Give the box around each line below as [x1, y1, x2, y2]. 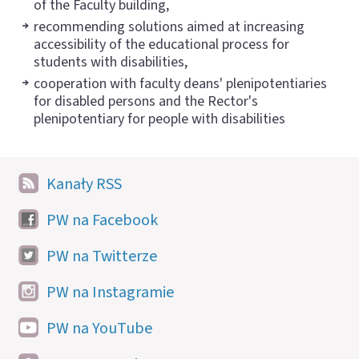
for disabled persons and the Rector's [34, 91, 258, 112]
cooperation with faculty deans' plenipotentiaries [34, 74, 327, 95]
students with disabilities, [34, 52, 188, 73]
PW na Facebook [46, 209, 158, 232]
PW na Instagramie [46, 281, 174, 305]
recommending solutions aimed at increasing [34, 17, 305, 38]
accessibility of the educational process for [34, 34, 289, 55]
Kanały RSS [46, 173, 122, 196]
